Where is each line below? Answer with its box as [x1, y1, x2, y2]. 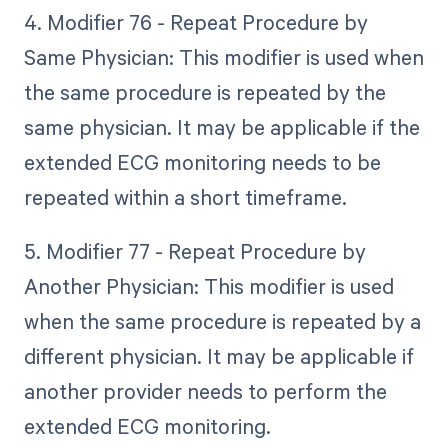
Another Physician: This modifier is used [23, 272, 394, 301]
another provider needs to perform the [23, 377, 387, 406]
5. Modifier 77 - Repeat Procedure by [23, 237, 366, 266]
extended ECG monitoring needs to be [23, 148, 381, 177]
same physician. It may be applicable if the [23, 113, 420, 142]
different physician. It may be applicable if [23, 342, 414, 371]
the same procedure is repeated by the [23, 78, 386, 107]
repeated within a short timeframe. [23, 183, 347, 212]
